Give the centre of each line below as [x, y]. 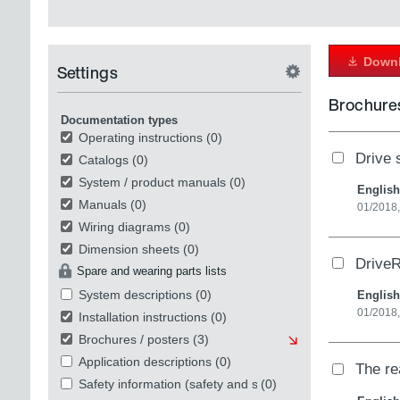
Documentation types [119, 120]
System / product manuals [152, 182]
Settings [87, 72]
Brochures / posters [133, 339]
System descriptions [135, 294]
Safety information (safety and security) [189, 383]
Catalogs [103, 159]
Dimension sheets [129, 249]
